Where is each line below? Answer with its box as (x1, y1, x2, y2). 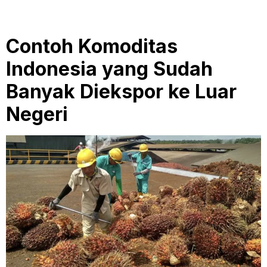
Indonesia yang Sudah (6, 57, 213, 81)
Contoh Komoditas (6, 35, 178, 58)
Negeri (6, 103, 68, 126)
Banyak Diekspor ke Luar (6, 80, 237, 104)
